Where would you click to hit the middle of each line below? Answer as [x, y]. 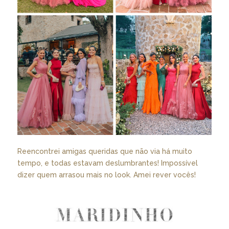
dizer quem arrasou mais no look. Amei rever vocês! [106, 175]
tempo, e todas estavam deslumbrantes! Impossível [107, 163]
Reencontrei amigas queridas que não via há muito [105, 151]
